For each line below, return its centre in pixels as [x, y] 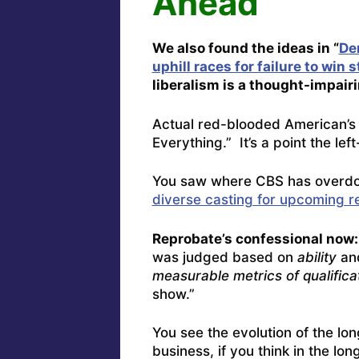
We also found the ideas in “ [245, 48]
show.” [173, 294]
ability [317, 257]
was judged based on [224, 257]
